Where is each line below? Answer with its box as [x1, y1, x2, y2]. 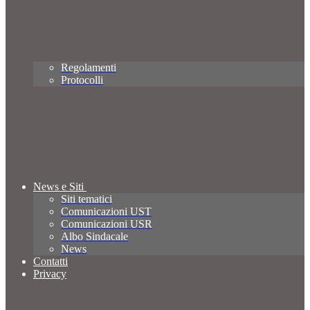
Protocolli [61, 74, 103, 86]
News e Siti [33, 181, 84, 193]
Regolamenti [61, 62, 116, 74]
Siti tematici [61, 193, 112, 206]
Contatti [33, 255, 68, 268]
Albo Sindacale [61, 230, 128, 243]
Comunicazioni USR [61, 218, 152, 230]
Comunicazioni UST [61, 206, 152, 218]
